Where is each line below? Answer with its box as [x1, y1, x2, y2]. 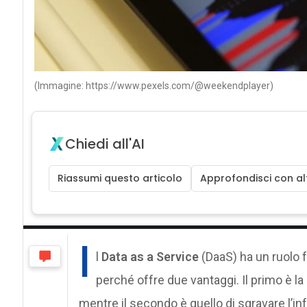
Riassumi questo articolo [57, 171, 182, 186]
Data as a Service [101, 249, 199, 265]
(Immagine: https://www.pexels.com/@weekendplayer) [34, 80, 273, 92]
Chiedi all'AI [64, 134, 145, 154]
